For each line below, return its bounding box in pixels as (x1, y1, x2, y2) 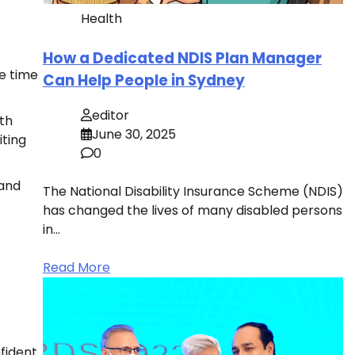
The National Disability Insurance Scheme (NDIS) (42, 182, 343, 201)
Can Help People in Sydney (42, 69, 245, 91)
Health (80, 9, 122, 28)
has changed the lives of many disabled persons (42, 201, 342, 220)
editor (91, 106, 129, 125)
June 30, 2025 (91, 125, 176, 144)
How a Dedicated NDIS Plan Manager (42, 47, 322, 69)
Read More (42, 258, 110, 277)
